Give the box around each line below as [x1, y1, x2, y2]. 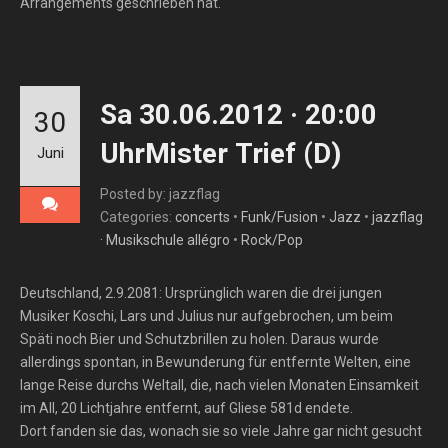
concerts [175, 209, 230, 225]
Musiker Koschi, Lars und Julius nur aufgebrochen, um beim [20, 308, 393, 324]
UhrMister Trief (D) [100, 137, 341, 170]
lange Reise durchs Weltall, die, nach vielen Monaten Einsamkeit [20, 377, 419, 393]
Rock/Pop [241, 232, 303, 248]
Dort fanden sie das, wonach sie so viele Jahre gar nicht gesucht [20, 423, 422, 439]
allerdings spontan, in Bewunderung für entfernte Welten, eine [20, 354, 411, 370]
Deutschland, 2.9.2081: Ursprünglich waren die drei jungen [20, 285, 382, 301]
